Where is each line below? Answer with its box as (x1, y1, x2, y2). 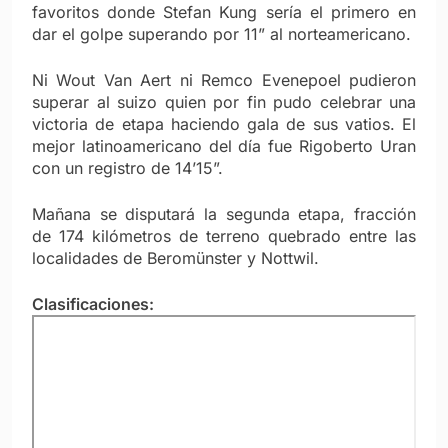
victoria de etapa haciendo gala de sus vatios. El (32, 114, 416, 135)
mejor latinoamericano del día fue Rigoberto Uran (32, 136, 416, 157)
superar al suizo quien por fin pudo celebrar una (32, 92, 416, 113)
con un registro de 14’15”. (32, 158, 223, 179)
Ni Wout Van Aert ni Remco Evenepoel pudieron (32, 70, 416, 91)
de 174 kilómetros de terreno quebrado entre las (32, 226, 416, 247)
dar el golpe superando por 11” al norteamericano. (32, 24, 411, 45)
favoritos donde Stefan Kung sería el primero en (32, 2, 416, 23)
